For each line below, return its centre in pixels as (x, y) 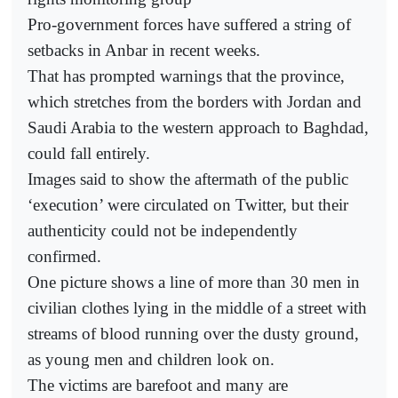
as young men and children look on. (151, 360)
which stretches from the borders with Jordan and (195, 102)
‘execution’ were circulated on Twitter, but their (188, 205)
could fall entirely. (89, 154)
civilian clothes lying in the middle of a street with (197, 308)
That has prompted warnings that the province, (186, 76)
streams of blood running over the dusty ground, (193, 334)
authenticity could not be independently (163, 231)
